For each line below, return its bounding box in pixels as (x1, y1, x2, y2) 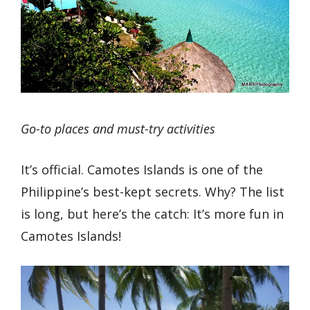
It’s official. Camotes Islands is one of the (21, 161, 263, 178)
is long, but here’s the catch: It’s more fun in (21, 205, 284, 222)
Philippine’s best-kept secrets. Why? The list (21, 183, 284, 200)
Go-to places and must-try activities (21, 120, 215, 137)
